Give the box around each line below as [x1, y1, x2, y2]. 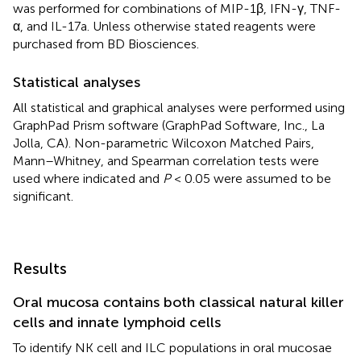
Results [13, 258, 67, 278]
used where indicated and [13, 170, 163, 186]
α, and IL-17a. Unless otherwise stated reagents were [13, 18, 316, 34]
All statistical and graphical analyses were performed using [13, 99, 345, 115]
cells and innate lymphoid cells [13, 313, 221, 331]
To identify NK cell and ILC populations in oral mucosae [13, 339, 332, 355]
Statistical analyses [13, 73, 140, 91]
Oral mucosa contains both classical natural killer [13, 293, 344, 311]
